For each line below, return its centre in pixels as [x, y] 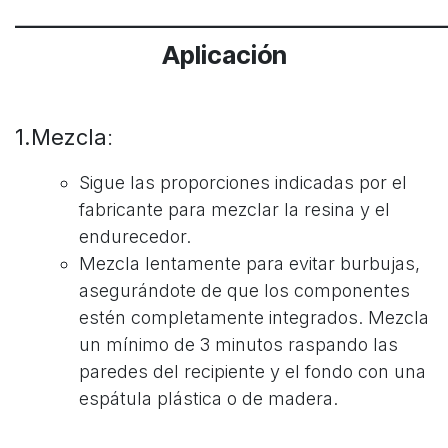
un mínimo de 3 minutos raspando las [238, 344]
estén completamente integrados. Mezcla [254, 317]
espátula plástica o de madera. [211, 398]
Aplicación [224, 54]
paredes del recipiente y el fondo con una [252, 371]
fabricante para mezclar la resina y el [234, 209]
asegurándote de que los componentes [244, 290]
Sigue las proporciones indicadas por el [243, 182]
